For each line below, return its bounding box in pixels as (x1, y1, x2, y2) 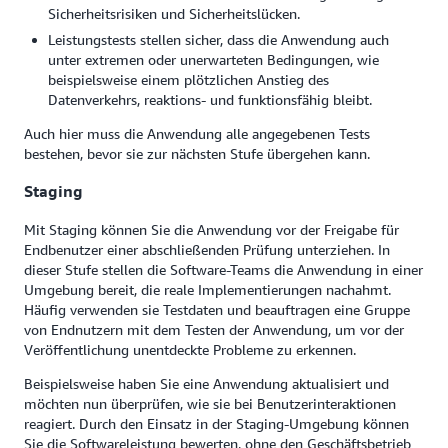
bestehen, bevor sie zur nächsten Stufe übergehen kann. (24, 144, 370, 162)
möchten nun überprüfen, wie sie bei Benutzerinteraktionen (24, 394, 396, 412)
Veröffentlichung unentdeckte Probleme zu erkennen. (24, 340, 356, 358)
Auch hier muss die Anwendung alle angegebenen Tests (24, 124, 370, 142)
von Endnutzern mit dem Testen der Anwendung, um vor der (24, 320, 404, 338)
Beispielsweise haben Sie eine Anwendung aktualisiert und (24, 374, 389, 392)
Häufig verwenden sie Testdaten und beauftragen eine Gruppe (24, 300, 410, 318)
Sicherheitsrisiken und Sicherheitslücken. (48, 4, 300, 22)
